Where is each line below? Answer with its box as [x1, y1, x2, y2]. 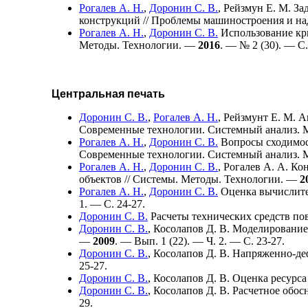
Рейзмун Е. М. [223, 1, 291, 14]
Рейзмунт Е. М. [223, 111, 296, 123]
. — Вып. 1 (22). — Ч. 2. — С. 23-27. [115, 234, 285, 247]
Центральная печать [52, 87, 165, 100]
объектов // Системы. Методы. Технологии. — [79, 173, 300, 185]
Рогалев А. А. [223, 160, 288, 173]
